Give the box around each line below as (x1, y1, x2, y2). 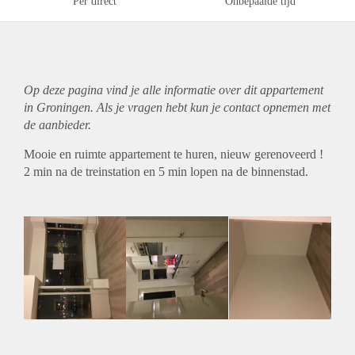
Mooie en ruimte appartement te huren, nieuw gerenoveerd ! (24, 147, 323, 162)
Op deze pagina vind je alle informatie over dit (24, 83, 260, 97)
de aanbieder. (24, 118, 91, 132)
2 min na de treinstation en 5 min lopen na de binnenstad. (24, 165, 308, 179)
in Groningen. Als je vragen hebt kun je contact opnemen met (24, 101, 330, 115)
